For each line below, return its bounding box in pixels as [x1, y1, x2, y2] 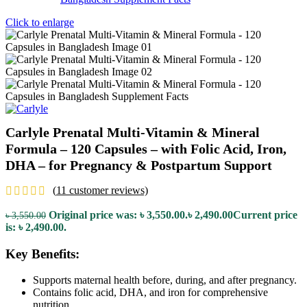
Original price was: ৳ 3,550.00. [49, 208, 188, 221]
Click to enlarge [5, 16, 74, 28]
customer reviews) [66, 184, 148, 196]
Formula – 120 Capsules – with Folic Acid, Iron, [5, 141, 286, 157]
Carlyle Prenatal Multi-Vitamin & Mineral [5, 125, 260, 140]
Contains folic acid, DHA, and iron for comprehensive [33, 286, 268, 299]
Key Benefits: [5, 246, 79, 261]
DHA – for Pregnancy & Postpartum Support [5, 158, 272, 173]
